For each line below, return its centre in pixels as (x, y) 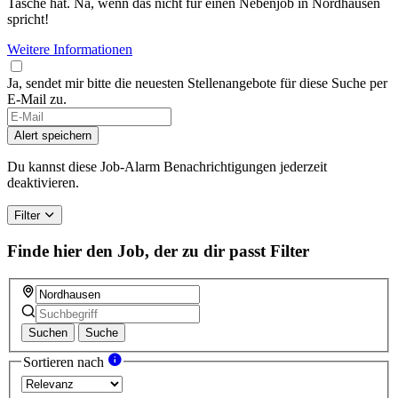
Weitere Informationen (70, 50)
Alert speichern (53, 136)
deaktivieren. (43, 183)
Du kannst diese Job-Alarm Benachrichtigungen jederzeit (167, 167)
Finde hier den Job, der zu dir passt (136, 251)
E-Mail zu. (37, 99)
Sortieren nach (65, 362)
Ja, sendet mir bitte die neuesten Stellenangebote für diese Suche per (197, 84)
